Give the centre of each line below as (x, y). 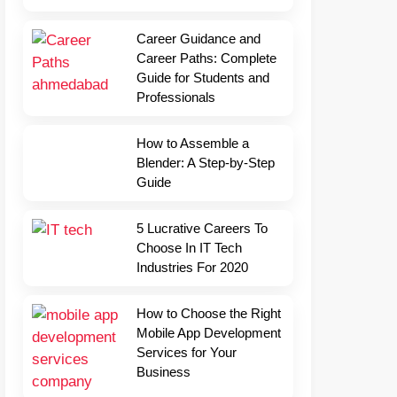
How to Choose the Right (209, 314)
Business (163, 372)
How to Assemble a (193, 144)
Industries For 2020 (192, 268)
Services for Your (187, 353)
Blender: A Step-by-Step (206, 163)
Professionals (176, 97)
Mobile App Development (209, 333)
